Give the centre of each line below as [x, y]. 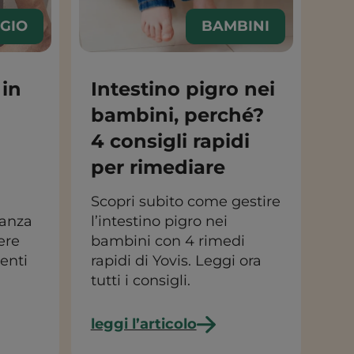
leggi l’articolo [143, 324]
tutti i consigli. [140, 281]
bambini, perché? [177, 115]
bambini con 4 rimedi [168, 241]
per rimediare [158, 167]
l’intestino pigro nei [159, 221]
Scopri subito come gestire [185, 201]
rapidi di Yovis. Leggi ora [176, 261]
